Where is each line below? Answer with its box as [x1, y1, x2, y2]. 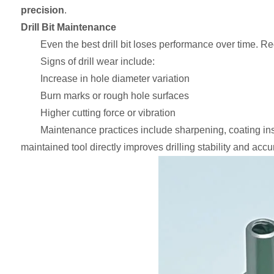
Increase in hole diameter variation [40, 73, 190, 84]
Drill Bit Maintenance [20, 22, 116, 32]
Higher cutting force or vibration [40, 108, 176, 118]
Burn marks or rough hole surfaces [40, 91, 189, 101]
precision [20, 5, 64, 15]
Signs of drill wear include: [40, 56, 155, 67]
